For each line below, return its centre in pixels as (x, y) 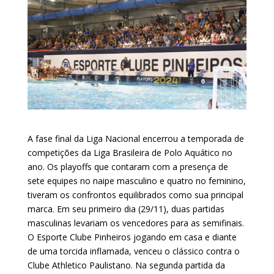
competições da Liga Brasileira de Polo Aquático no (130, 152)
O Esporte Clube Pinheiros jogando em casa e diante (132, 237)
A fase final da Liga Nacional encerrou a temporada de (135, 138)
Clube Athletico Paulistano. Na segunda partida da (126, 265)
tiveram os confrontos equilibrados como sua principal (135, 194)
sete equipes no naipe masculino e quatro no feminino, (136, 180)
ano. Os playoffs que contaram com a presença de (128, 166)
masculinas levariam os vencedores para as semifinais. (135, 223)
